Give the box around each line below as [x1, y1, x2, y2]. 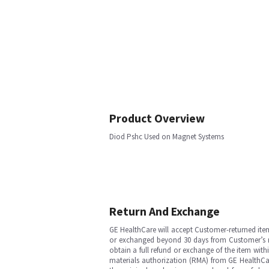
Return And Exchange [109, 204, 220, 219]
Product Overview [109, 111, 205, 125]
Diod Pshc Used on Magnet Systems [109, 131, 224, 142]
